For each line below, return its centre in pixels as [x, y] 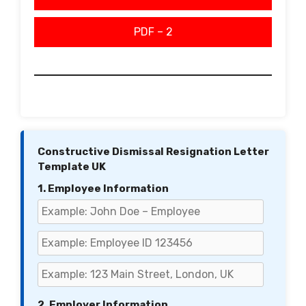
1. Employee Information [103, 189]
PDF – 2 [153, 32]
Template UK [72, 167]
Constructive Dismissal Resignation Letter [153, 152]
